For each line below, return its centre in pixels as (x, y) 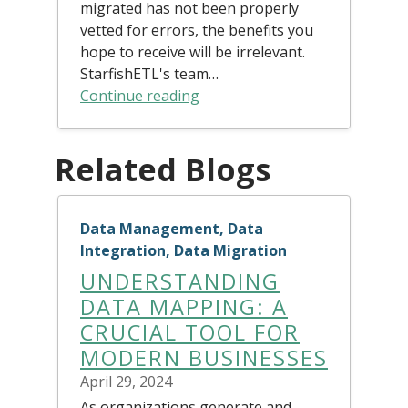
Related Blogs (163, 169)
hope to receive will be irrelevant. (193, 51)
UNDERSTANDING (180, 281)
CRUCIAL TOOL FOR (190, 332)
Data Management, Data (172, 228)
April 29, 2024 (126, 381)
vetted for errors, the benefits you (197, 30)
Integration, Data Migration (184, 250)
